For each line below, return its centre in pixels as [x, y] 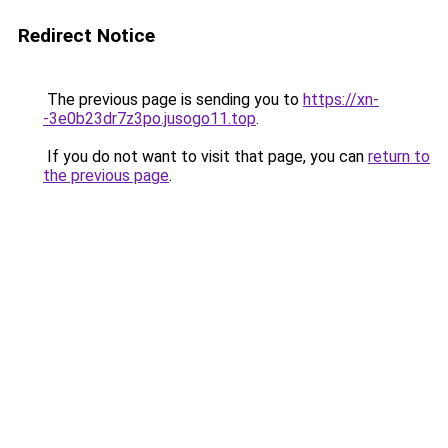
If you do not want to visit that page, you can [205, 156]
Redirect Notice [86, 35]
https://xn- [341, 99]
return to [399, 156]
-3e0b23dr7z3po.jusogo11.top [149, 118]
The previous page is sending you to [173, 99]
